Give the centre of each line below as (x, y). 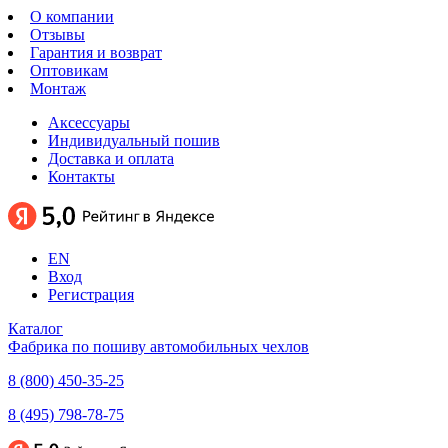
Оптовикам (69, 70)
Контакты (81, 176)
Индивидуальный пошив (134, 140)
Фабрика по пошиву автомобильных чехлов (158, 346)
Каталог (35, 328)
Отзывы (57, 34)
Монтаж (58, 88)
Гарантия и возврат (96, 52)
